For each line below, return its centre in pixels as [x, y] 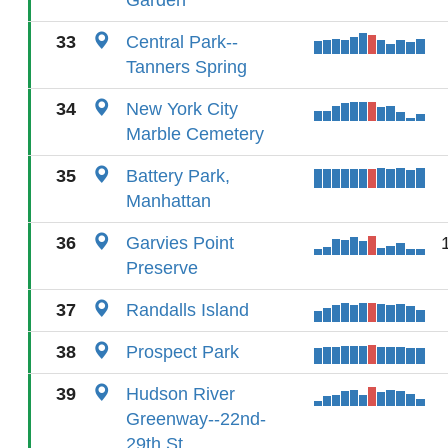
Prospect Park [182, 352]
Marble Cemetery [195, 134]
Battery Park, [178, 176]
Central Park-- [182, 42]
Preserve [162, 268]
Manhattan [168, 201]
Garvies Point [180, 243]
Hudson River [180, 394]
